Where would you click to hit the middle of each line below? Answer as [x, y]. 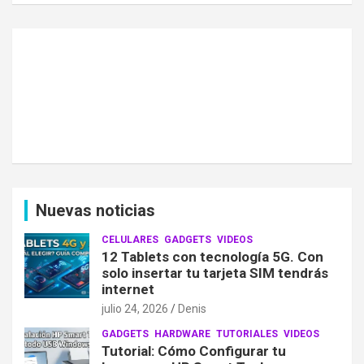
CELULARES [130, 240]
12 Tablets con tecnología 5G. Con [212, 257]
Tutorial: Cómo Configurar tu [194, 351]
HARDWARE [182, 334]
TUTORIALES [247, 334]
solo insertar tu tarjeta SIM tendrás [215, 273]
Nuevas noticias [95, 211]
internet [128, 290]
